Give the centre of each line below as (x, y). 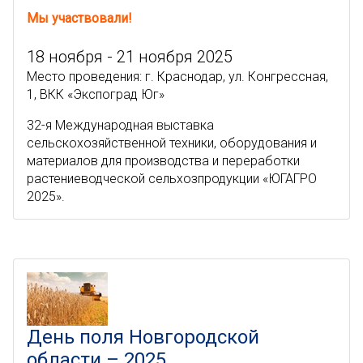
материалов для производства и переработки (163, 161)
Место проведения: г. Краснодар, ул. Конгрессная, (177, 77)
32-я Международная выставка (120, 125)
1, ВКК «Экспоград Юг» (96, 94)
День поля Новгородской (143, 337)
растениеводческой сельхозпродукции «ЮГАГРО (172, 179)
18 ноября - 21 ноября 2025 (130, 57)
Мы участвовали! (79, 18)
